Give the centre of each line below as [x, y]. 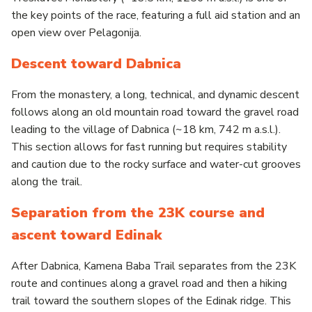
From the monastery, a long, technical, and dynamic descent [155, 94]
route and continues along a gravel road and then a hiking [149, 283]
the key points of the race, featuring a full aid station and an [156, 15]
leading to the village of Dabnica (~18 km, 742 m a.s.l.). [146, 129]
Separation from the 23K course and [138, 212]
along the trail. [47, 181]
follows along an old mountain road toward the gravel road [155, 112]
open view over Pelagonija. [76, 32]
